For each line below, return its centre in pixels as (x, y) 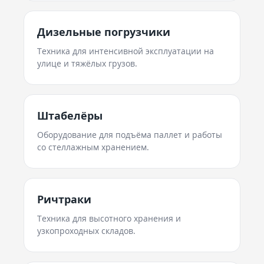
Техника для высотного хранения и (109, 218)
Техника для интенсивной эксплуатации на (126, 51)
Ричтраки (64, 199)
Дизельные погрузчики (104, 32)
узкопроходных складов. (86, 231)
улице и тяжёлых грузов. (87, 63)
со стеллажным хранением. (93, 147)
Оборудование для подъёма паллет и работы (130, 135)
